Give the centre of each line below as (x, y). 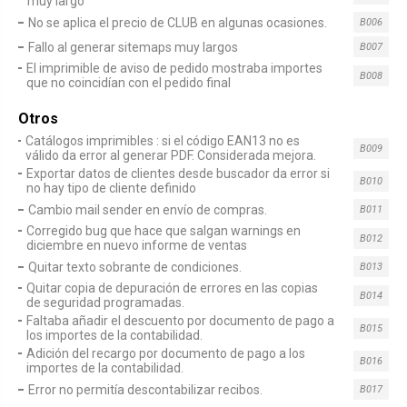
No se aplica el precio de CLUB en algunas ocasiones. (178, 22)
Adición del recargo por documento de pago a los (166, 353)
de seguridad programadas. (106, 303)
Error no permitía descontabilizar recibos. (145, 389)
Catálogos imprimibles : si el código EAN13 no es (163, 141)
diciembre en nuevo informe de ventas (136, 245)
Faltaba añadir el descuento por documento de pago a (180, 321)
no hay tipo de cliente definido (111, 188)
